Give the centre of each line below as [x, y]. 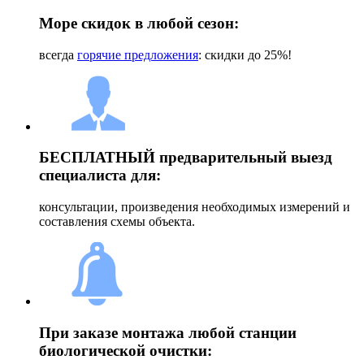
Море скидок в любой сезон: [139, 23]
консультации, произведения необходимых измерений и [195, 207]
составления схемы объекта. [117, 222]
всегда [58, 54]
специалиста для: [100, 175]
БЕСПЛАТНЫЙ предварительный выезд [186, 158]
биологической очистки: [126, 350]
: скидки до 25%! [245, 54]
